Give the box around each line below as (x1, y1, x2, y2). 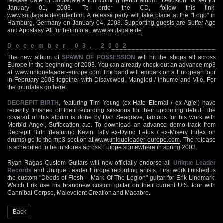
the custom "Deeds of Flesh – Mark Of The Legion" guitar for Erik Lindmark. (7, 174, 216, 181)
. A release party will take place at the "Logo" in (84, 11, 216, 19)
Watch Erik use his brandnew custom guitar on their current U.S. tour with (7, 181, 216, 189)
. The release (180, 136, 216, 143)
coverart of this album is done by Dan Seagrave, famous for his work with (7, 113, 216, 121)
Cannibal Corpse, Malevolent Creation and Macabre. (7, 189, 150, 196)
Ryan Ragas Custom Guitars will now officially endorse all (7, 159, 174, 166)
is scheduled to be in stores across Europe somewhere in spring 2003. (7, 143, 197, 151)
